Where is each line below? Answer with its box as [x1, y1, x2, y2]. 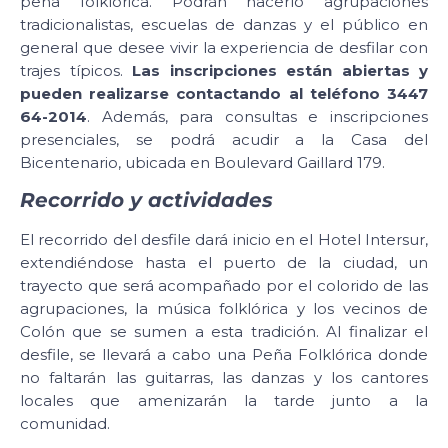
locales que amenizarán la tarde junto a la [20, 391, 428, 411]
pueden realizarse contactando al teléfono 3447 [20, 83, 428, 103]
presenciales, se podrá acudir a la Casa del [20, 129, 428, 149]
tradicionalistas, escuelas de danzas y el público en [20, 14, 428, 34]
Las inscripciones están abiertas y [132, 60, 428, 80]
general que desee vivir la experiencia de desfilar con [20, 37, 428, 57]
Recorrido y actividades [20, 188, 273, 213]
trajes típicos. [20, 60, 132, 80]
